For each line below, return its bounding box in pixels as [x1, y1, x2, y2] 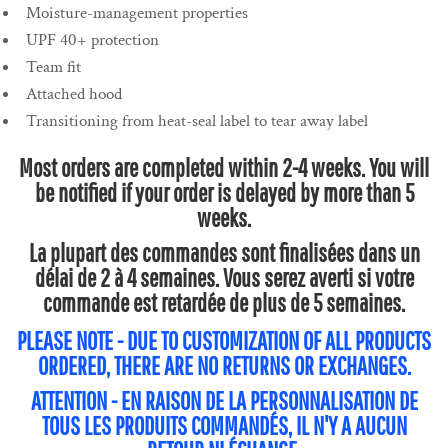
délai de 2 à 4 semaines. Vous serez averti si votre [34, 263, 414, 293]
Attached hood [26, 83, 122, 106]
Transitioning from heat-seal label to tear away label [26, 110, 368, 133]
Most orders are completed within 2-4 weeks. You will [19, 153, 429, 183]
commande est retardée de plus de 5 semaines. [43, 288, 405, 318]
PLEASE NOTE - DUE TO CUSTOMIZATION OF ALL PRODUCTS [17, 326, 431, 356]
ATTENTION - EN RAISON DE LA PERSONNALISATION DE [30, 386, 418, 416]
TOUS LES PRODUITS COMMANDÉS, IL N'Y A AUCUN [41, 411, 407, 441]
